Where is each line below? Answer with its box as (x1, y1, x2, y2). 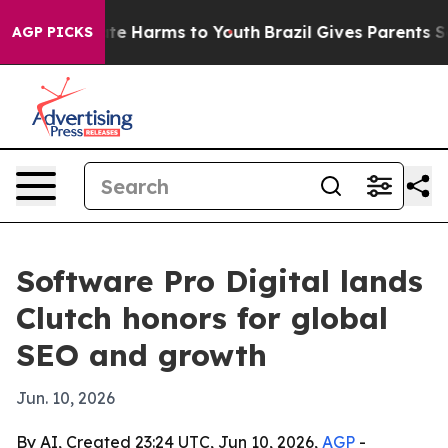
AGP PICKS (12, 23, 93, 41)
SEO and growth (16, 336, 267, 374)
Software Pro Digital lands (16, 262, 423, 300)
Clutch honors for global (16, 299, 388, 337)
